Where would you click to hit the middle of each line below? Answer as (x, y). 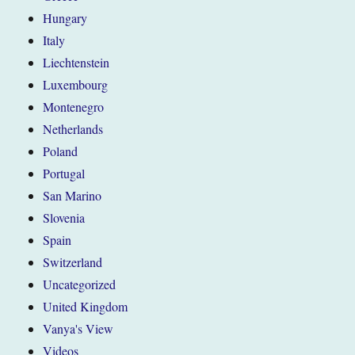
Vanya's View (78, 329)
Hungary (65, 18)
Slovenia (64, 218)
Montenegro (74, 107)
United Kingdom (86, 307)
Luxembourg (76, 85)
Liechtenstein (76, 63)
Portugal (64, 174)
